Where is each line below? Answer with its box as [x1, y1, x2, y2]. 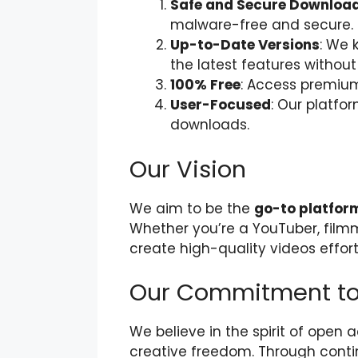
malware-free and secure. [170, 15, 353, 34]
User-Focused [170, 95, 271, 114]
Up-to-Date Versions [170, 35, 320, 54]
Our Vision [129, 153, 246, 185]
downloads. [170, 115, 249, 134]
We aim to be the [129, 198, 254, 218]
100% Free [170, 75, 241, 94]
